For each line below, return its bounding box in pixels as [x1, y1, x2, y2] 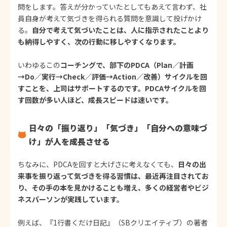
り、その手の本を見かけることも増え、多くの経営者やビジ [18, 182, 209, 193]
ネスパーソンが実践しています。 [18, 194, 124, 204]
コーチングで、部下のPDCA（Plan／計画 [60, 59, 194, 70]
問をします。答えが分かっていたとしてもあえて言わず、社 [18, 1, 207, 12]
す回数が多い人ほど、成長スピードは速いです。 [18, 94, 173, 105]
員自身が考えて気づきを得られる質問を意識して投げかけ [18, 13, 202, 23]
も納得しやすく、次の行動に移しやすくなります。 [18, 36, 180, 47]
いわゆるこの [18, 59, 60, 70]
